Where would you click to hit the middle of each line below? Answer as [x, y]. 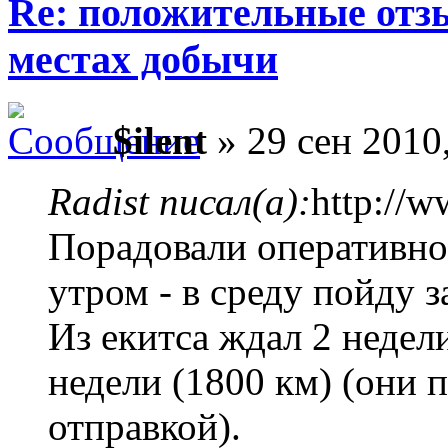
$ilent [160, 141]
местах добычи [143, 60]
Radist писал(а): [179, 202]
